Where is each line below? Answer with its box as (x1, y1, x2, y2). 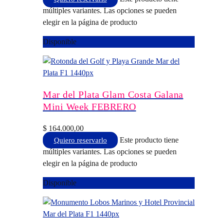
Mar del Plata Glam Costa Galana (43, 89, 183, 100)
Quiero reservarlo (54, 136, 107, 144)
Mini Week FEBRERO (43, 101, 136, 112)
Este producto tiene (120, 135, 179, 144)
